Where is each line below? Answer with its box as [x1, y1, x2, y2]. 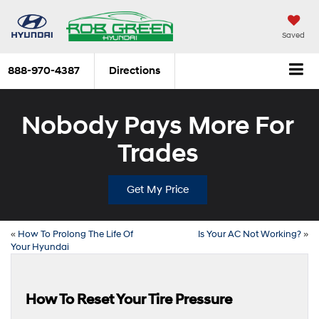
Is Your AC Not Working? [198, 228, 301, 240]
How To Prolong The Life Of [18, 228, 133, 240]
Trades [117, 137, 199, 169]
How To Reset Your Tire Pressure [26, 291, 232, 308]
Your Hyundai [11, 241, 69, 253]
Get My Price [127, 182, 189, 197]
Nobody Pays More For [21, 110, 294, 142]
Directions [109, 64, 160, 78]
